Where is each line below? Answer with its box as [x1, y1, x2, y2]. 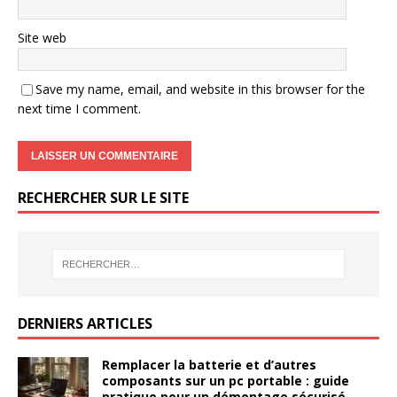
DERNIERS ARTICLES [18, 314, 152, 334]
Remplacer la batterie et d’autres [102, 356, 316, 374]
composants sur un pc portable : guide [102, 372, 349, 390]
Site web [18, 28, 66, 46]
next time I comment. [18, 99, 141, 117]
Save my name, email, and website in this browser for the [35, 80, 365, 97]
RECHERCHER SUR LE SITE [18, 187, 189, 207]
